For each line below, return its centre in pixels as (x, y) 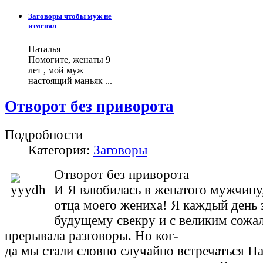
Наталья (44, 49)
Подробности (44, 135)
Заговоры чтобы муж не (70, 16)
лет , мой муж (56, 70)
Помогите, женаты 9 (69, 59)
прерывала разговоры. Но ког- (92, 236)
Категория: (61, 150)
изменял (42, 26)
